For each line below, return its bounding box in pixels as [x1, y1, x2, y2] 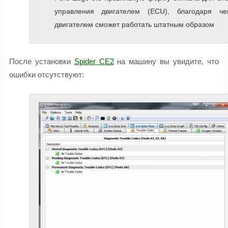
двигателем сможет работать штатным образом [54, 20, 214, 28]
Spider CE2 [74, 57, 114, 66]
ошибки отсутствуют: [9, 70, 84, 79]
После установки [9, 57, 74, 66]
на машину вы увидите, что [113, 57, 219, 66]
